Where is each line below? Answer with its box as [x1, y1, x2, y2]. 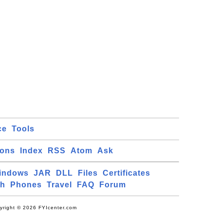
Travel [47, 181, 72, 189]
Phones [10, 181, 42, 189]
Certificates [103, 169, 150, 177]
